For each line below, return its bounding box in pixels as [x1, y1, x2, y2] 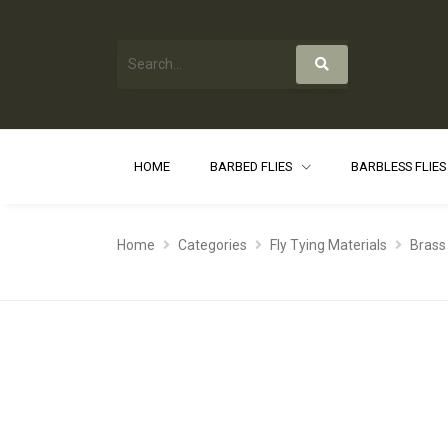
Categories [177, 236, 247, 253]
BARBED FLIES [210, 158, 296, 174]
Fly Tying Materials [269, 236, 387, 253]
